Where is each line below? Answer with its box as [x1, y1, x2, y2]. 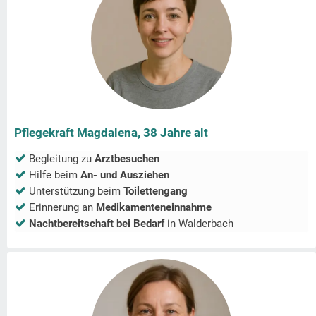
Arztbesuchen [95, 152, 159, 166]
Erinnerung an [29, 201, 96, 214]
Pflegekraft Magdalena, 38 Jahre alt [14, 126, 208, 140]
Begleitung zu [29, 152, 95, 166]
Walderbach [178, 217, 233, 231]
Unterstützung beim [29, 185, 123, 198]
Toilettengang [123, 185, 188, 198]
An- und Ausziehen [80, 169, 169, 182]
